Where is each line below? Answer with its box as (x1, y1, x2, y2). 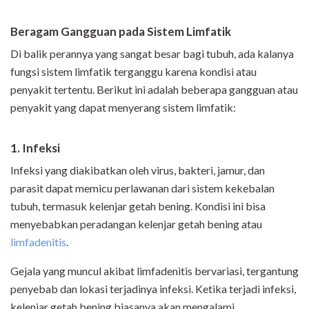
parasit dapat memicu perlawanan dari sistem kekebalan (10, 181, 275, 195)
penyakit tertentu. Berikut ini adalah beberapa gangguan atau (10, 83, 298, 97)
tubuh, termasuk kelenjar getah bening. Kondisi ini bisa (10, 199, 266, 213)
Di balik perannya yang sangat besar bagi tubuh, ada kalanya (10, 47, 294, 61)
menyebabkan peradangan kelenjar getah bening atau (10, 217, 262, 231)
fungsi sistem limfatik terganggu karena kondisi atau (10, 65, 257, 79)
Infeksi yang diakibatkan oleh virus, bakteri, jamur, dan (10, 163, 265, 177)
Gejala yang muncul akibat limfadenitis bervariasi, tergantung (10, 264, 299, 278)
